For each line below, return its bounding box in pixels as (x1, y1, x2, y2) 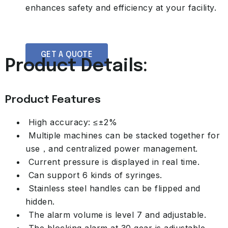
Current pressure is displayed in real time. (25, 157, 199, 167)
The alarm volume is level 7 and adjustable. (25, 210, 206, 220)
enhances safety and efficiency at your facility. (25, 3, 216, 13)
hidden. (25, 196, 55, 207)
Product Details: (5, 57, 148, 75)
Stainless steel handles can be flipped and (25, 183, 201, 193)
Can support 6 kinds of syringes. (25, 170, 162, 180)
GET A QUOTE (41, 50, 93, 59)
